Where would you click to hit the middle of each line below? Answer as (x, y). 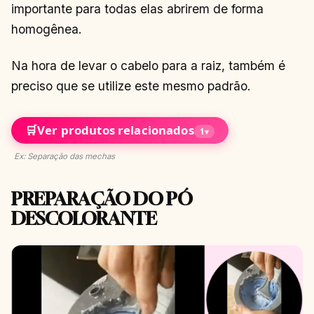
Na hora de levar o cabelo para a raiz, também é (148, 65)
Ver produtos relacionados (116, 130)
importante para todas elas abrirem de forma (137, 9)
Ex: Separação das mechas (64, 156)
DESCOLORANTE (84, 218)
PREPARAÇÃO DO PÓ (102, 198)
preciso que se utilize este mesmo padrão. (131, 86)
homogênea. (47, 29)
